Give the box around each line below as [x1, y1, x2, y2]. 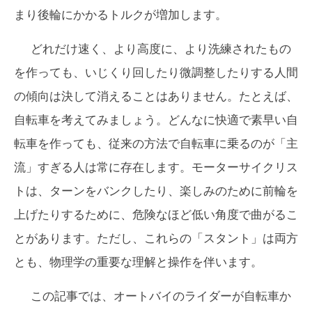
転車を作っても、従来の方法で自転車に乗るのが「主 [14, 137, 298, 150]
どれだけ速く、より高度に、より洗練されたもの [31, 42, 291, 56]
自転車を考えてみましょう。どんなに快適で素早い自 [14, 114, 298, 127]
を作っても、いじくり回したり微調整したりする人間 [14, 66, 298, 79]
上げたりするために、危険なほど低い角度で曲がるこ [14, 208, 298, 221]
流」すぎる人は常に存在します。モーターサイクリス [14, 161, 298, 174]
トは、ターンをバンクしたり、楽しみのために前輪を [14, 185, 298, 198]
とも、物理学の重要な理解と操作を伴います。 [14, 256, 263, 269]
